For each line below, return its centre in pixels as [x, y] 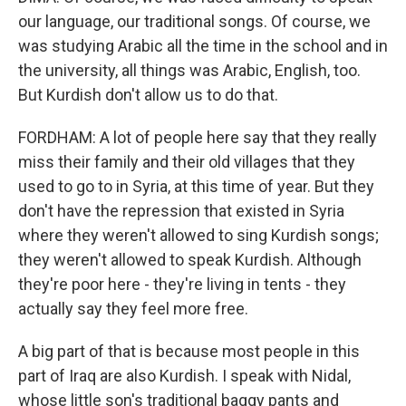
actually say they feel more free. [133, 309]
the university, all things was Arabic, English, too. [189, 70]
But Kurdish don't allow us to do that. [148, 95]
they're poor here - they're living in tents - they [182, 284]
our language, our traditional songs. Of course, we [194, 21]
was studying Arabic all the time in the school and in [203, 46]
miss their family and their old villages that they [187, 162]
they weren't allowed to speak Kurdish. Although [190, 260]
